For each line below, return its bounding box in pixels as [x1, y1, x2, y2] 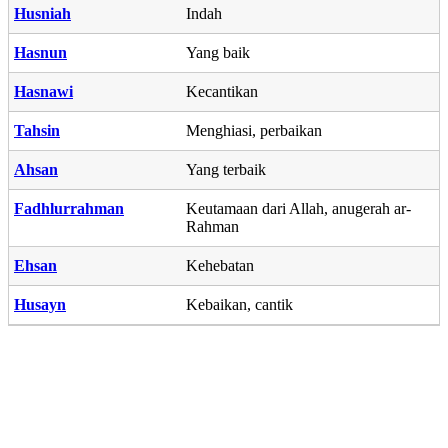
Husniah [14, 4, 71, 22]
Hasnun [14, 43, 67, 61]
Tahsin [14, 121, 60, 139]
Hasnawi [14, 82, 73, 100]
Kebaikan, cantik [186, 295, 293, 313]
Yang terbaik [186, 160, 266, 178]
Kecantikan [186, 82, 258, 100]
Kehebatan [186, 256, 254, 274]
